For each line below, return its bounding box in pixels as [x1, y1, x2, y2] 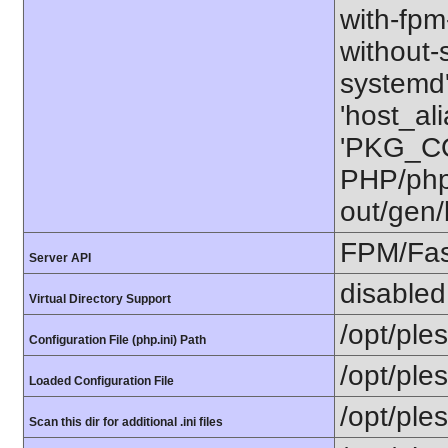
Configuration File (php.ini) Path [29, 333, 206, 347]
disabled [340, 278, 446, 309]
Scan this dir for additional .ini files [29, 415, 223, 429]
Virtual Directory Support [29, 292, 171, 306]
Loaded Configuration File [29, 374, 174, 388]
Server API [29, 251, 91, 265]
